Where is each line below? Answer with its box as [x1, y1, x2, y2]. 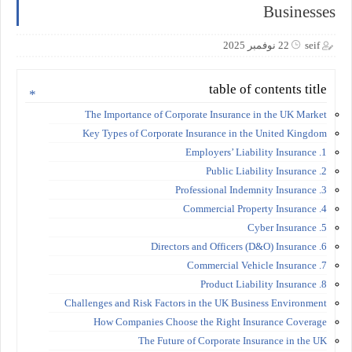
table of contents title [209, 81, 327, 97]
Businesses [263, 2, 335, 21]
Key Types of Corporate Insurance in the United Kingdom [82, 126, 327, 139]
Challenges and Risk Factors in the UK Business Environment [64, 296, 327, 309]
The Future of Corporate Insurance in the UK [138, 334, 327, 346]
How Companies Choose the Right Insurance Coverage [93, 315, 327, 328]
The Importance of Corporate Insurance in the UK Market [85, 108, 327, 120]
